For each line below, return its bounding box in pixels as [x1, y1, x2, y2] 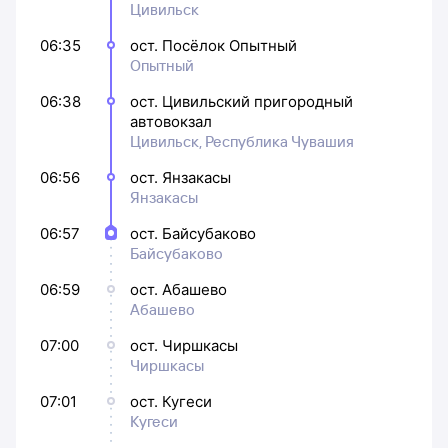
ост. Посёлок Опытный [130, 35, 297, 55]
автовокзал [130, 111, 212, 131]
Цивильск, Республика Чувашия [130, 131, 354, 151]
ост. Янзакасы [130, 167, 231, 187]
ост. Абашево [130, 279, 227, 299]
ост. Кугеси [130, 391, 212, 411]
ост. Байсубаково [130, 223, 256, 243]
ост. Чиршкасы [130, 335, 238, 355]
